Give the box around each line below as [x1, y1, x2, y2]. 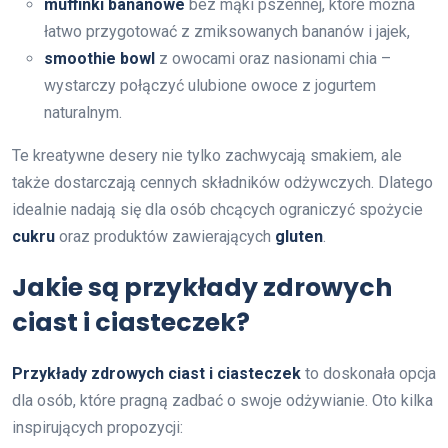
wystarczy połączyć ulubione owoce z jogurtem [44, 75, 376, 95]
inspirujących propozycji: [12, 417, 183, 437]
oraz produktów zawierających [55, 226, 275, 246]
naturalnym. [44, 102, 122, 122]
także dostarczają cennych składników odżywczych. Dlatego [12, 172, 433, 192]
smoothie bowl [44, 48, 155, 68]
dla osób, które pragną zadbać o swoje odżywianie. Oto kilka [12, 390, 433, 410]
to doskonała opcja [301, 363, 436, 383]
